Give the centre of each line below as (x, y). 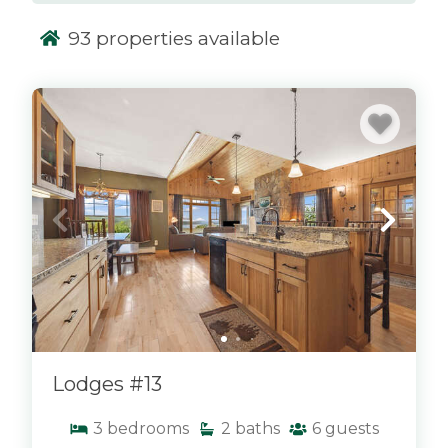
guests (352, 428)
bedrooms (148, 428)
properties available (185, 38)
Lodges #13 (107, 384)
